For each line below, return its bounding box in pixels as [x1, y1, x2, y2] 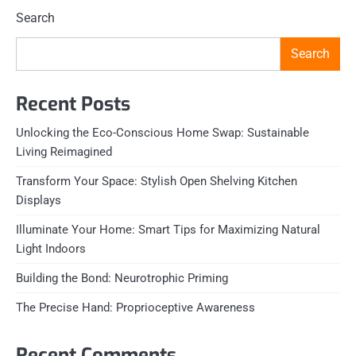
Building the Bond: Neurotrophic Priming [16, 271, 228, 286]
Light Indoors [16, 242, 86, 257]
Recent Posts [16, 91, 130, 118]
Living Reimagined [16, 145, 112, 160]
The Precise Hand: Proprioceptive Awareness [16, 300, 255, 315]
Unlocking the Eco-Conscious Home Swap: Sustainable [16, 126, 309, 141]
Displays [16, 193, 61, 208]
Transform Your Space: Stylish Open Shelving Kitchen [16, 174, 297, 189]
